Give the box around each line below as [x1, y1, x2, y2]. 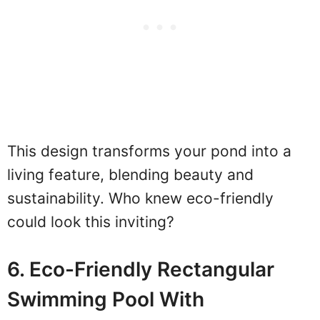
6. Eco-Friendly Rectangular [7, 257, 274, 282]
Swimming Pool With [7, 287, 204, 312]
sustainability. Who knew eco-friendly [7, 189, 274, 207]
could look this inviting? [7, 212, 174, 231]
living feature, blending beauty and [7, 165, 254, 184]
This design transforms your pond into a [7, 141, 291, 160]
